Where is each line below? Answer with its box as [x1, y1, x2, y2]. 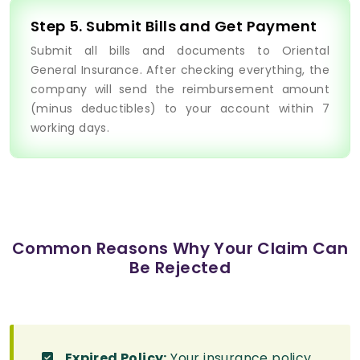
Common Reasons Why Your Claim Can [11, 237, 349, 260]
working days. [31, 120, 110, 137]
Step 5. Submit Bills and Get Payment [31, 16, 317, 37]
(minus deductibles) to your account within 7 [31, 100, 329, 117]
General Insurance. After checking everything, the [31, 62, 329, 79]
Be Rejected [129, 256, 231, 280]
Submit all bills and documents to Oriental [31, 43, 329, 59]
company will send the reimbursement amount [31, 81, 329, 98]
